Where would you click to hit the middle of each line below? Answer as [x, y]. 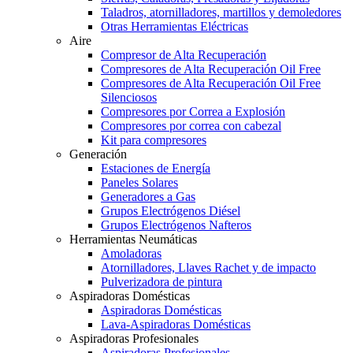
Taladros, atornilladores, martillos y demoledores [221, 12]
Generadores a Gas [148, 196]
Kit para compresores [154, 139]
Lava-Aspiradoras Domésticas [176, 324]
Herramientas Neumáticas [133, 239]
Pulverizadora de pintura [162, 281]
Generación [98, 154]
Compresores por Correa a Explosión [193, 111]
